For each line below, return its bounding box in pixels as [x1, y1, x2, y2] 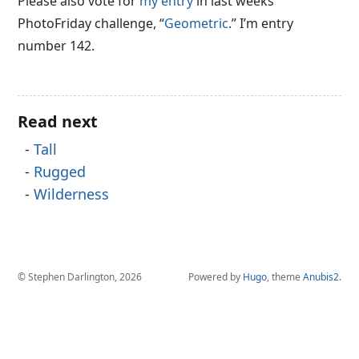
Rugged [34, 162, 87, 181]
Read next [18, 111, 99, 132]
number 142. [18, 37, 95, 54]
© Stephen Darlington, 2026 [18, 270, 143, 284]
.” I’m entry [228, 14, 294, 32]
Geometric [164, 14, 229, 32]
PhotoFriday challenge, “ [18, 14, 165, 32]
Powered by [188, 270, 243, 284]
